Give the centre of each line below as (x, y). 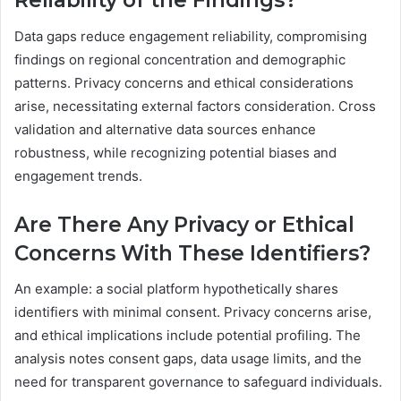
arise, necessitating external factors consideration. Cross (195, 106)
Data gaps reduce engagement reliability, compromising (191, 36)
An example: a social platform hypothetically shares (176, 289)
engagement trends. (78, 175)
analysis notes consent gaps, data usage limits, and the (188, 359)
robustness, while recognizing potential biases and (175, 152)
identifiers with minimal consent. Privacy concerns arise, (193, 312)
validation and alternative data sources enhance (165, 129)
